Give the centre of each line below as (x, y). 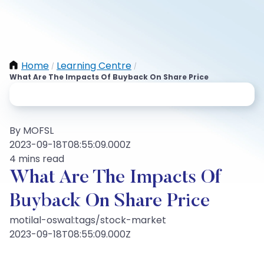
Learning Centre (94, 66)
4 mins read (37, 159)
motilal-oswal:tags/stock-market (88, 220)
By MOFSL (32, 131)
